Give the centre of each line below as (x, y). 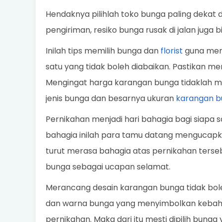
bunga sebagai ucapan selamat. (108, 167)
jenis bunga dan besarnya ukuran (111, 99)
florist (172, 51)
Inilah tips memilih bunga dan (103, 51)
